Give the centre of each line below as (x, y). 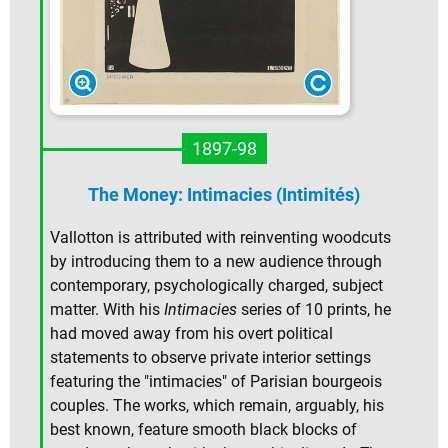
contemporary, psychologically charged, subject (216, 285)
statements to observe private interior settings (210, 357)
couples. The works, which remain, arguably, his (217, 405)
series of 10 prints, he (314, 309)
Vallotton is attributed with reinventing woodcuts (220, 237)
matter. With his (107, 309)
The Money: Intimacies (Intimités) (224, 194)
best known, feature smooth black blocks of (203, 429)
